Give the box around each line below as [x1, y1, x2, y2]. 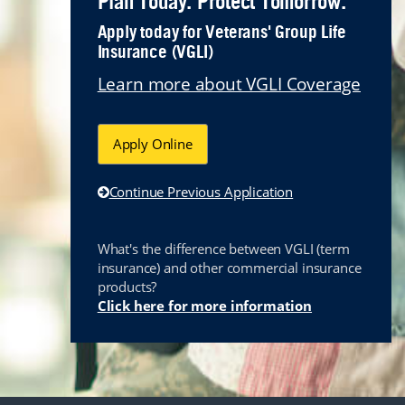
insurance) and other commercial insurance [97, 258, 362, 277]
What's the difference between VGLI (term [97, 239, 350, 258]
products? [97, 277, 157, 296]
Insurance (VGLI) [97, 42, 213, 63]
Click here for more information [97, 296, 313, 315]
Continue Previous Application [108, 182, 294, 201]
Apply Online [112, 134, 193, 153]
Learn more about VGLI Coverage [97, 71, 361, 96]
